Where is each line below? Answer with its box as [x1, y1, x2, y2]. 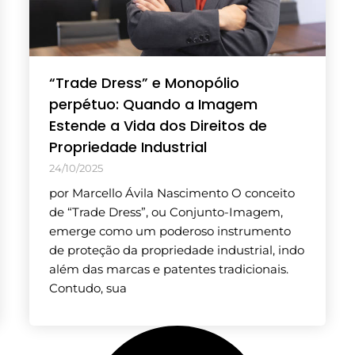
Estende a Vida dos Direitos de [49, 116, 268, 136]
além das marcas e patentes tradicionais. [49, 261, 289, 277]
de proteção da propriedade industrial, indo [49, 242, 305, 258]
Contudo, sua [49, 281, 128, 296]
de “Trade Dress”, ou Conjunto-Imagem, [49, 204, 284, 220]
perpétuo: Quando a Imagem [49, 94, 258, 115]
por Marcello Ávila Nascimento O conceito [49, 185, 296, 201]
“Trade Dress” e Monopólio [49, 73, 240, 94]
